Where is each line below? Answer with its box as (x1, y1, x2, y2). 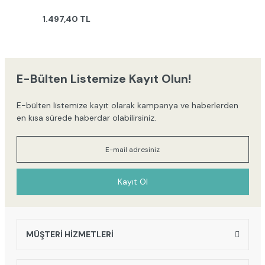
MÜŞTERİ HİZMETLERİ (25, 229, 114, 240)
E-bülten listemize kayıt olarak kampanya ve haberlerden (16, 100, 238, 111)
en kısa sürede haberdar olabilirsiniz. (16, 112, 156, 123)
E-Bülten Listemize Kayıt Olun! (16, 71, 191, 86)
